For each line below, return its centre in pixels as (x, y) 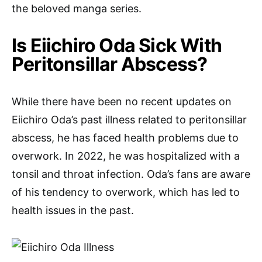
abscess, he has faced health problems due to (125, 137)
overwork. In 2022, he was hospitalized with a (126, 156)
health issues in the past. (73, 210)
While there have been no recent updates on (122, 101)
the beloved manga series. (77, 8)
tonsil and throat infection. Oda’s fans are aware (131, 174)
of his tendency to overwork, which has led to (126, 192)
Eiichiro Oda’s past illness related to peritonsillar (129, 119)
